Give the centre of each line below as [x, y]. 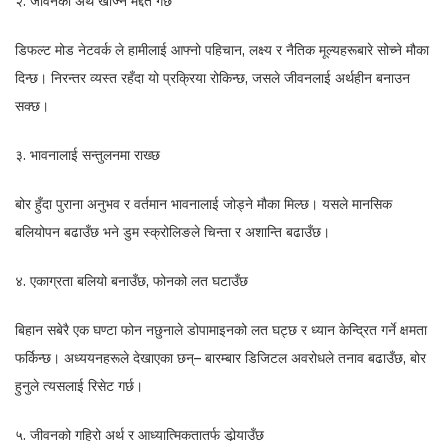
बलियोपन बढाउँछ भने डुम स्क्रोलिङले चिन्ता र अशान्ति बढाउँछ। [172, 231]
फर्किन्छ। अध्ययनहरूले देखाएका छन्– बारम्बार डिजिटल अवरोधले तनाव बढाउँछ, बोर [220, 357]
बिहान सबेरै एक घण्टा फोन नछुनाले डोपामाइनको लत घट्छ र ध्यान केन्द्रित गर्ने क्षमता [221, 329]
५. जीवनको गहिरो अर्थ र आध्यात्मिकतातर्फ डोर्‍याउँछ [139, 434]
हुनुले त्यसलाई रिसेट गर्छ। [79, 385]
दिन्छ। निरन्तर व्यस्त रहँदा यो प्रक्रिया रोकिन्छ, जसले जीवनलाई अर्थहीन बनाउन [212, 77]
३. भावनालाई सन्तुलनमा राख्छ [87, 154]
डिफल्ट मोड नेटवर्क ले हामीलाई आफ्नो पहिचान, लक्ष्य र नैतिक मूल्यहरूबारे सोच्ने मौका [222, 49]
